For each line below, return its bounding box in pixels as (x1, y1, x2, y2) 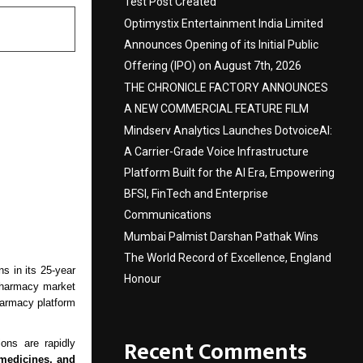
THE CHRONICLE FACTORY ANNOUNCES (124, 81, 328, 94)
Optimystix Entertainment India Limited (124, 17, 323, 30)
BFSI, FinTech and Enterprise (124, 187, 268, 200)
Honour (124, 272, 161, 285)
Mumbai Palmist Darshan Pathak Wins (124, 230, 318, 243)
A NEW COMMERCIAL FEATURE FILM (124, 102, 309, 115)
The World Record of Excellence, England (124, 251, 331, 264)
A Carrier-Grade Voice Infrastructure (124, 145, 309, 158)
